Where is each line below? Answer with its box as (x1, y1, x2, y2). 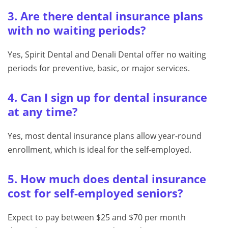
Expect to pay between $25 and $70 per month (8, 212, 186, 223)
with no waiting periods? (8, 23, 146, 38)
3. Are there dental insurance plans (8, 9, 203, 24)
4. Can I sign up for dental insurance (8, 90, 207, 105)
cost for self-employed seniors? (8, 186, 183, 201)
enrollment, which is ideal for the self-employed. (8, 144, 191, 156)
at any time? (8, 104, 78, 120)
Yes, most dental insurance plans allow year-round (8, 130, 202, 142)
